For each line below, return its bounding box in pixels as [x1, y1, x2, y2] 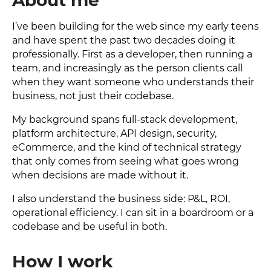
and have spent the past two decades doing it [12, 34, 235, 46]
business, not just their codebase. [12, 90, 174, 102]
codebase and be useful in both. [12, 221, 167, 232]
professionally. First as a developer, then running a [12, 48, 252, 60]
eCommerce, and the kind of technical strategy [12, 142, 241, 153]
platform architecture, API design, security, [12, 128, 217, 139]
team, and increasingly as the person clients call [12, 62, 243, 74]
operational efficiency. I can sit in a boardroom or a [12, 207, 253, 218]
